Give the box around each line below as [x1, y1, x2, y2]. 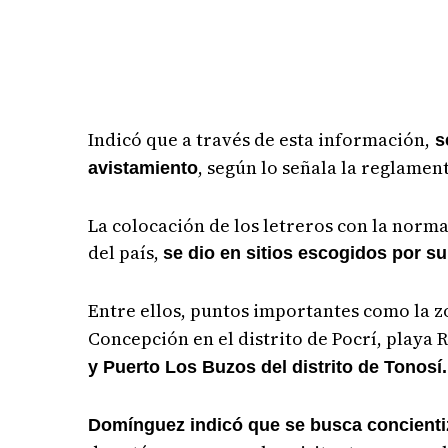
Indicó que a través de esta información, [88, 127, 431, 153]
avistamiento [88, 158, 199, 179]
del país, [88, 240, 164, 266]
